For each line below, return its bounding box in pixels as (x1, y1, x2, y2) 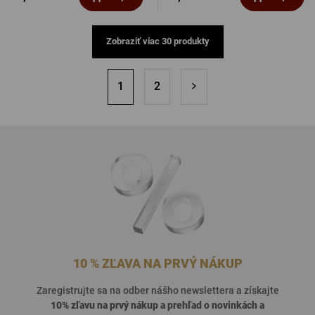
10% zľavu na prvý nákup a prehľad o (51, 300, 210, 311)
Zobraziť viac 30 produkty (105, 36, 210, 47)
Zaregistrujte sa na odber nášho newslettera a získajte (36, 285, 279, 297)
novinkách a (212, 300, 264, 311)
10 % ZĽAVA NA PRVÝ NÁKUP (72, 256, 243, 271)
